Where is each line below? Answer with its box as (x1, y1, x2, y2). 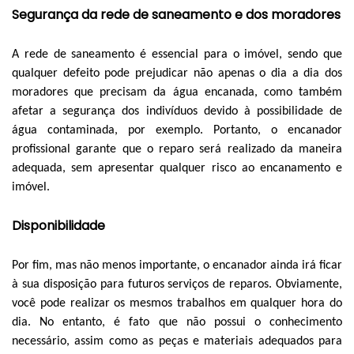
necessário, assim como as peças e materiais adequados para (12, 334, 342, 348)
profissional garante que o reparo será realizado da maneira (12, 142, 342, 156)
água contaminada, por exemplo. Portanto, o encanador (12, 123, 342, 137)
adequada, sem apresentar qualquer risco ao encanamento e (12, 161, 342, 175)
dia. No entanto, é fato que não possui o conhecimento (12, 315, 342, 329)
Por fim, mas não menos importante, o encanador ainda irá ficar (12, 258, 342, 272)
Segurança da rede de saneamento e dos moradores (12, 5, 341, 24)
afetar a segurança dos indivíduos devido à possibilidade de (12, 104, 342, 118)
